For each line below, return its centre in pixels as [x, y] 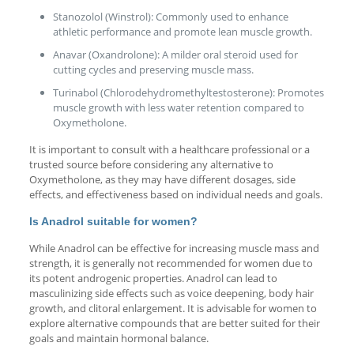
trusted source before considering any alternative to [151, 164]
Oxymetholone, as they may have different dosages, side [162, 179]
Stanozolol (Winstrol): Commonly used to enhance [170, 16]
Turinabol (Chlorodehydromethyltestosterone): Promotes [188, 92]
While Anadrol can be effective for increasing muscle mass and [174, 248]
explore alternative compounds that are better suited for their [174, 323]
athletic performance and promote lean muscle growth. [182, 31]
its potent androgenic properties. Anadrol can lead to [153, 278]
